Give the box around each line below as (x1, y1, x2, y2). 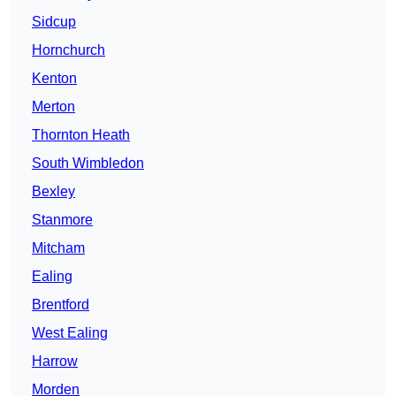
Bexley (32, 184, 75, 200)
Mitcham (32, 240, 85, 256)
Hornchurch (32, 42, 105, 58)
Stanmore (32, 212, 93, 228)
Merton (32, 99, 75, 115)
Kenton (32, 71, 77, 87)
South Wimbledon (32, 156, 144, 171)
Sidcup (32, 14, 76, 30)
